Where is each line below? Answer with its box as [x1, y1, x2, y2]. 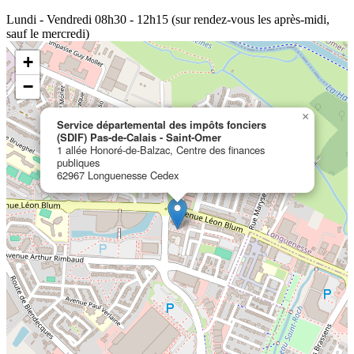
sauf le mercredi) [6, 27, 89, 41]
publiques [57, 155, 100, 171]
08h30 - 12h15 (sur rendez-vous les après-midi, [95, 13, 330, 27]
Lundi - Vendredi [6, 13, 92, 27]
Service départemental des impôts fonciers [57, 117, 266, 133]
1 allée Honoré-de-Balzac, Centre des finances [57, 142, 265, 158]
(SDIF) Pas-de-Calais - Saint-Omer [57, 130, 221, 145]
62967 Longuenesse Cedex [57, 168, 179, 183]
